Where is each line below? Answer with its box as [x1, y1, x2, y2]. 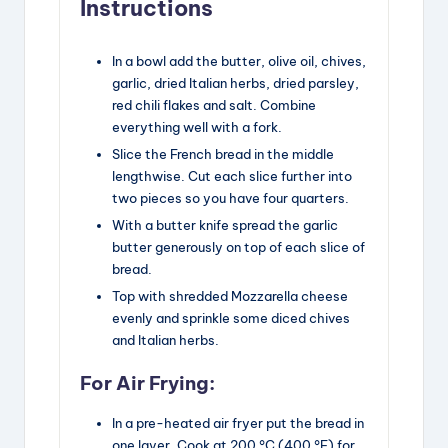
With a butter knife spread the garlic [112, 217, 338, 234]
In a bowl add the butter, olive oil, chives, [112, 52, 366, 69]
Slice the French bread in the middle [112, 146, 334, 163]
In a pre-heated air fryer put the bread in [112, 415, 364, 432]
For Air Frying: [80, 371, 215, 396]
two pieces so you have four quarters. [112, 190, 349, 207]
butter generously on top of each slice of [112, 239, 365, 256]
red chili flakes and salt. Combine [112, 96, 316, 113]
